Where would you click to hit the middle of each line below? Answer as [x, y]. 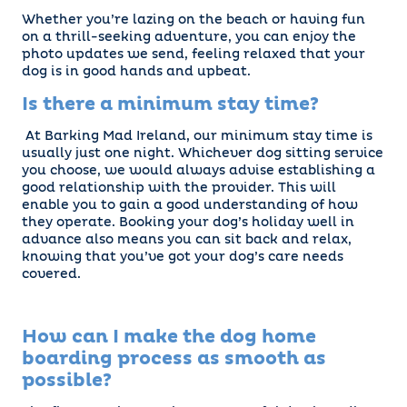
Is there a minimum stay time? [170, 105]
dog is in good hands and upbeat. [136, 72]
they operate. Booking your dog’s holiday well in [188, 223]
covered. [51, 275]
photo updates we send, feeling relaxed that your [194, 55]
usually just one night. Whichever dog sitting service [203, 154]
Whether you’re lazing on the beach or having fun [194, 20]
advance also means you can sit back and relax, [187, 240]
